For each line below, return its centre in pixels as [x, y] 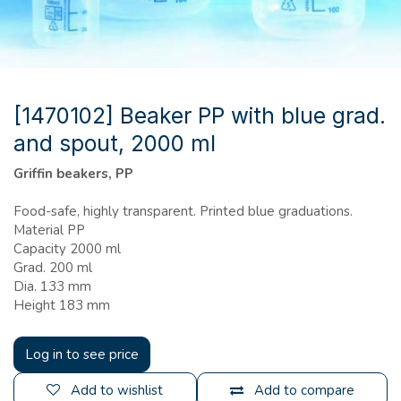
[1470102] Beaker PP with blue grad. [200, 115]
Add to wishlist [117, 390]
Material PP [49, 230]
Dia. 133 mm [52, 286]
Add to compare [304, 390]
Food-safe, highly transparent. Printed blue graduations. [183, 211]
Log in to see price [82, 354]
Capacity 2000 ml [67, 248]
